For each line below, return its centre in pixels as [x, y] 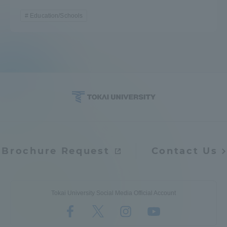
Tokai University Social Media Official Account [113, 193]
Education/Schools [56, 15]
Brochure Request [56, 151]
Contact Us [184, 151]
